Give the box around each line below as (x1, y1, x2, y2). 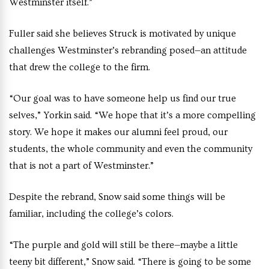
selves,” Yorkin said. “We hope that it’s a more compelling (9, 110, 256, 121)
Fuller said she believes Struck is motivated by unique (9, 28, 236, 39)
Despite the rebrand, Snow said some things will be (9, 192, 225, 202)
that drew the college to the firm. (9, 62, 150, 73)
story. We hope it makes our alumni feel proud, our (9, 127, 228, 138)
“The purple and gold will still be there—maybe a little (9, 240, 238, 250)
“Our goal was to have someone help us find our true (9, 93, 236, 104)
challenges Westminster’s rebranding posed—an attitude (9, 45, 247, 56)
